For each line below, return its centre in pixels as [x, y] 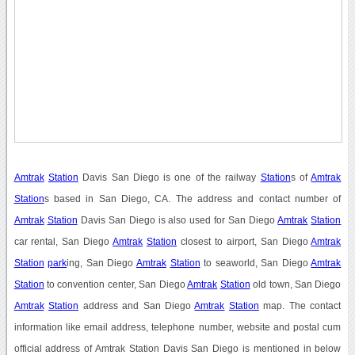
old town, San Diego [296, 284]
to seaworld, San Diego [256, 263]
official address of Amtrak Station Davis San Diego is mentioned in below [177, 348]
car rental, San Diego [63, 241]
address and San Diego [137, 305]
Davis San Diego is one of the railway [169, 177]
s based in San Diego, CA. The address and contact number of [193, 198]
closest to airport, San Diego [244, 241]
